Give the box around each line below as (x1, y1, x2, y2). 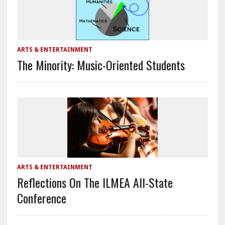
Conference (17, 189, 66, 207)
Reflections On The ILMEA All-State (17, 173, 173, 192)
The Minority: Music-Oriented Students (17, 56, 185, 74)
